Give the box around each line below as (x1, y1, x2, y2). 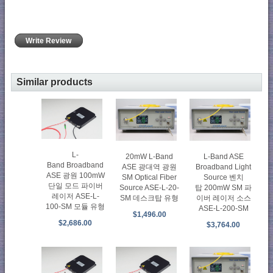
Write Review (24, 36, 74, 45)
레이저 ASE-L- (51, 192, 99, 201)
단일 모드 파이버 (48, 182, 103, 191)
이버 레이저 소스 (196, 193, 251, 202)
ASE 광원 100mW (46, 171, 105, 180)
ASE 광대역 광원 (122, 162, 177, 171)
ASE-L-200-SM (198, 204, 249, 213)
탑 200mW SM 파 (195, 183, 252, 192)
